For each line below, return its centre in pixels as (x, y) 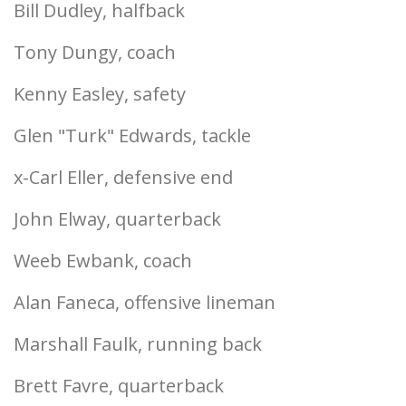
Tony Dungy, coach (95, 52)
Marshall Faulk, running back (138, 344)
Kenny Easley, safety (100, 94)
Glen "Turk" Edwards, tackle (132, 135)
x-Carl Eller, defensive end (123, 177)
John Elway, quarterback (117, 219)
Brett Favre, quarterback (119, 386)
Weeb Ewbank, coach (103, 261)
